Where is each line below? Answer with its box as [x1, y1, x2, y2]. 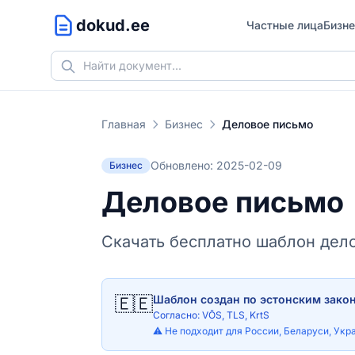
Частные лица [246, 18, 323, 32]
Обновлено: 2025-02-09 [151, 158, 282, 172]
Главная [101, 117, 146, 131]
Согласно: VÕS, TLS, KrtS [153, 309, 269, 321]
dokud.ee [76, 16, 150, 35]
